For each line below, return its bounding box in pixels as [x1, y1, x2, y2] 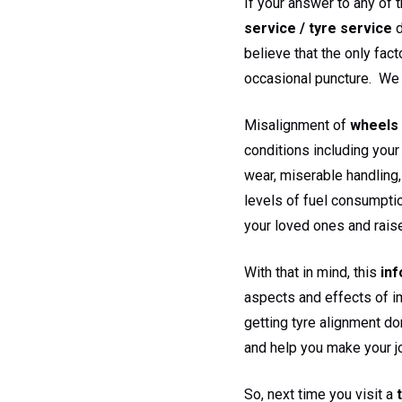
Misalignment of [244, 116, 350, 134]
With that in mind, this [244, 263, 380, 281]
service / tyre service [244, 19, 392, 37]
